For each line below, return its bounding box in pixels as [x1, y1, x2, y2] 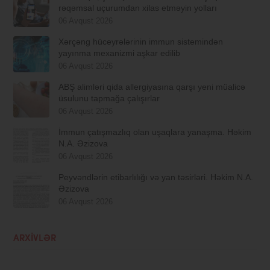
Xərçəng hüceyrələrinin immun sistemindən [58, 37, 224, 47]
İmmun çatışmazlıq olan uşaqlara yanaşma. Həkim [58, 127, 252, 137]
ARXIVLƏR [13, 234, 57, 244]
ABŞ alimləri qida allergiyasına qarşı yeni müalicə [58, 82, 246, 92]
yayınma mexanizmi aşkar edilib [58, 48, 181, 58]
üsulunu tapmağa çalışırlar [58, 93, 160, 104]
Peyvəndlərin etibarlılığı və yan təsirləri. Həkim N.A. [58, 172, 254, 183]
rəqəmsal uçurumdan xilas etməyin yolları [58, 3, 218, 13]
